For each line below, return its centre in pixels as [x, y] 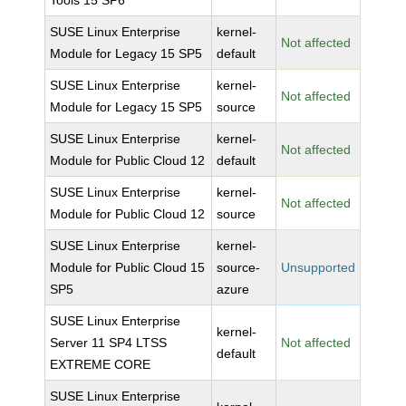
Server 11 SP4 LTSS [109, 343]
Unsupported [319, 267]
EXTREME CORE [101, 364]
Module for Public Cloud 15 [128, 267]
